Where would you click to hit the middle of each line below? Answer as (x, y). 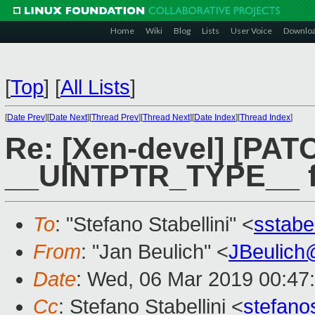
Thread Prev (115, 117)
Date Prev (26, 117)
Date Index (215, 117)
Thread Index (265, 117)
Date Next (68, 117)
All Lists (95, 87)
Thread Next (166, 117)
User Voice (251, 31)
